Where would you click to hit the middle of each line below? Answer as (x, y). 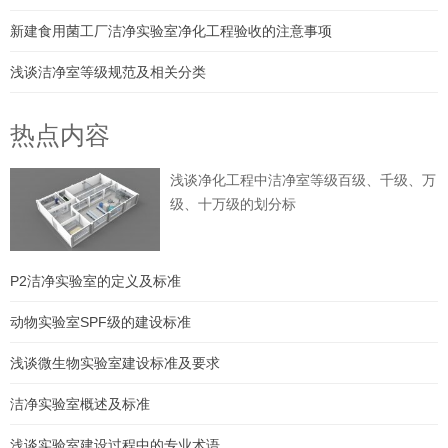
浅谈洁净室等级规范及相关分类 (108, 72)
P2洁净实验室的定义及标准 (95, 280)
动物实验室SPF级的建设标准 (100, 321)
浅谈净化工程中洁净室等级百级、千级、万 (302, 180)
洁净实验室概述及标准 (80, 403)
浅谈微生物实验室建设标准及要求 (115, 362)
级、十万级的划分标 (232, 204)
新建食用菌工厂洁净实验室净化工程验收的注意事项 (171, 31)
